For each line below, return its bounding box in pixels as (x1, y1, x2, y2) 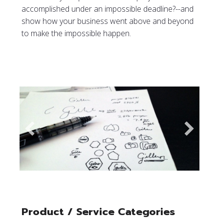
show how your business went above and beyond (22, 16, 194, 27)
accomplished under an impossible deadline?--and (22, 3, 194, 15)
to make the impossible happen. (22, 28, 131, 39)
